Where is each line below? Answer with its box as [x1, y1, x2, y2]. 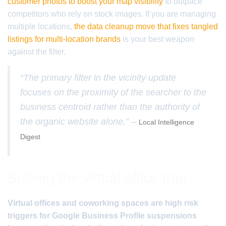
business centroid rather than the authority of [20, 102, 200, 112]
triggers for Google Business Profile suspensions [8, 211, 197, 220]
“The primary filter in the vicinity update [20, 73, 176, 83]
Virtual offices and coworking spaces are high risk [8, 199, 198, 207]
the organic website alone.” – [20, 117, 139, 127]
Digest [20, 133, 40, 141]
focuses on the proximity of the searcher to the [20, 87, 206, 97]
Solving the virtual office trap [8, 170, 187, 186]
